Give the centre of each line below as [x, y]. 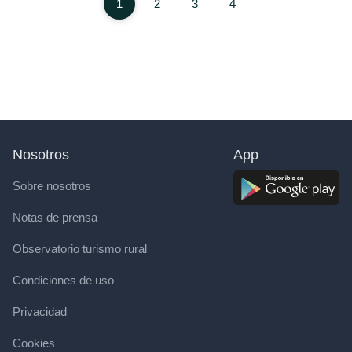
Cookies [34, 343]
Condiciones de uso [63, 280]
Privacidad [40, 312]
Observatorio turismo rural [80, 249]
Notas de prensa [55, 217]
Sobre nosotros [52, 186]
